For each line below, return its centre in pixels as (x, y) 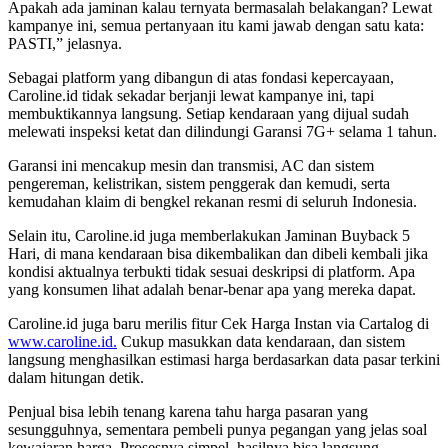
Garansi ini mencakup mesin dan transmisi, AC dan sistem (191, 165)
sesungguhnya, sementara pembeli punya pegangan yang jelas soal (217, 429)
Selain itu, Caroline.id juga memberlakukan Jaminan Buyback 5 (209, 235)
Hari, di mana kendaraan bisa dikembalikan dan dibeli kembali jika (218, 253)
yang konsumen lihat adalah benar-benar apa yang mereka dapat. (212, 289)
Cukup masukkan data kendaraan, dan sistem (261, 341)
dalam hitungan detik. (76, 377)
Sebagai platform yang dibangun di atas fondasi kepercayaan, (201, 77)
